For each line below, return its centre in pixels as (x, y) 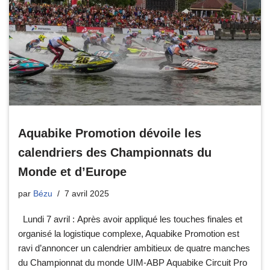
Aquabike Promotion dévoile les (110, 133)
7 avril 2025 (87, 194)
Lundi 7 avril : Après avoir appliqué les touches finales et (130, 219)
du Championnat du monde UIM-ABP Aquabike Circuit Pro (133, 263)
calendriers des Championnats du (115, 153)
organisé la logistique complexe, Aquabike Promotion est (129, 234)
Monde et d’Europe (72, 172)
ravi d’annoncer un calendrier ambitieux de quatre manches (134, 248)
